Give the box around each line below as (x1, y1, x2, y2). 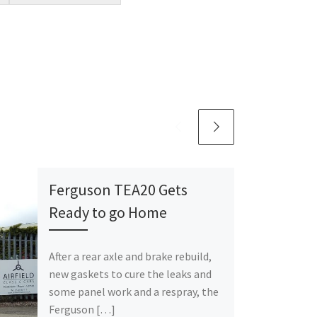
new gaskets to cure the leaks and (49, 267, 212, 282)
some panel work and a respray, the (49, 284, 219, 299)
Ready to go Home (49, 202, 168, 223)
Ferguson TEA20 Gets (49, 180, 188, 200)
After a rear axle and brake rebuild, (49, 249, 212, 264)
